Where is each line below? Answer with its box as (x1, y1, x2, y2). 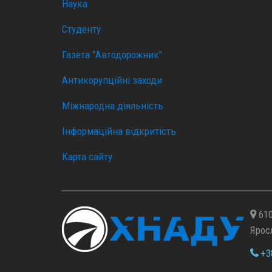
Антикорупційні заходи (62, 73, 162, 86)
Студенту (62, 22, 101, 35)
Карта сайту (62, 150, 112, 163)
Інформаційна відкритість (62, 124, 176, 137)
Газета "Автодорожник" (62, 48, 162, 61)
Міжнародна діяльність (62, 99, 163, 112)
